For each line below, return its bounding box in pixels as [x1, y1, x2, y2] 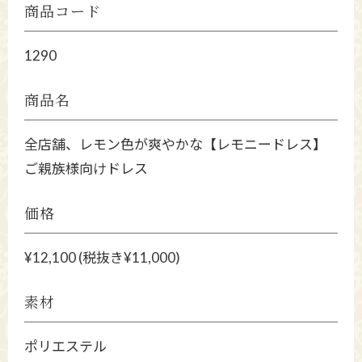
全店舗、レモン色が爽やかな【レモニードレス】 [24, 136, 326, 154]
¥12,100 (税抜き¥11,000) [24, 249, 180, 267]
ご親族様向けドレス [24, 160, 148, 178]
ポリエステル [24, 338, 107, 356]
